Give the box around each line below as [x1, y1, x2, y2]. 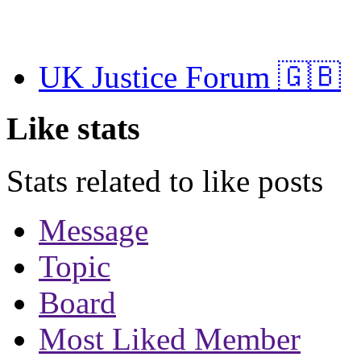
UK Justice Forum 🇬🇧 [39, 59, 341, 94]
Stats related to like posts [6, 164, 323, 199]
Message [39, 213, 148, 248]
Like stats [6, 110, 140, 147]
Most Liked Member [39, 322, 301, 357]
